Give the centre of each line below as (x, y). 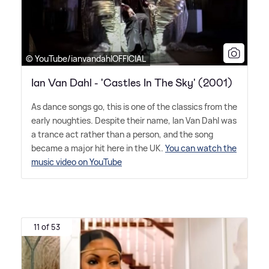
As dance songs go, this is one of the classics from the (134, 106)
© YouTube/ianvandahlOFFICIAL (86, 58)
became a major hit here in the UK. (98, 148)
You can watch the (201, 148)
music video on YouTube (77, 162)
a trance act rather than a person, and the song (122, 134)
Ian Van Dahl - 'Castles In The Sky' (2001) (132, 83)
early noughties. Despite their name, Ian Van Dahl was (134, 120)
